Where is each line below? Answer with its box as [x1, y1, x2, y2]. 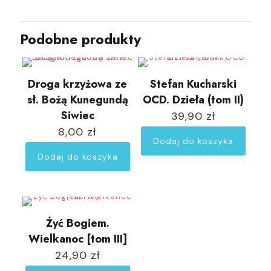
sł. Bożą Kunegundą [27, 92, 128, 108]
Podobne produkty [20, 29, 141, 50]
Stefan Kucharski [150, 76, 237, 92]
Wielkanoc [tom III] [28, 231, 127, 247]
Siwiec [60, 108, 94, 123]
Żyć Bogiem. [45, 215, 109, 231]
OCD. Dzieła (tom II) [143, 92, 244, 108]
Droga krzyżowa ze [28, 76, 128, 92]
